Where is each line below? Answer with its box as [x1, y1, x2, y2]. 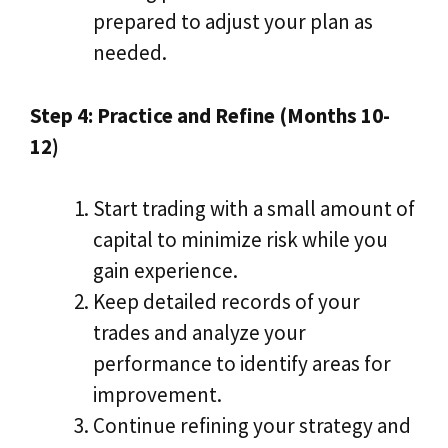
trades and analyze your [93, 319, 306, 347]
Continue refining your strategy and [93, 412, 411, 440]
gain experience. [93, 257, 238, 285]
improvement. [93, 381, 222, 409]
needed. [93, 39, 167, 67]
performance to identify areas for [93, 350, 391, 378]
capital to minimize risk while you [93, 226, 388, 254]
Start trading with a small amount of [93, 195, 415, 223]
